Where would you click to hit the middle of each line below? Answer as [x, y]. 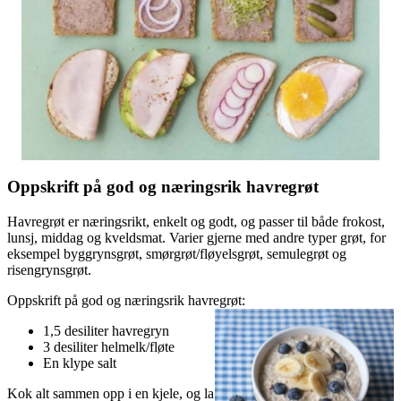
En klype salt [80, 363]
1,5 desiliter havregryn [106, 330]
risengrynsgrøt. [49, 269]
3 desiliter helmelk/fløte [109, 346]
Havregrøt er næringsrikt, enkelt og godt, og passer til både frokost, [196, 221]
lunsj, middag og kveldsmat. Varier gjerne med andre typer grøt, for [196, 237]
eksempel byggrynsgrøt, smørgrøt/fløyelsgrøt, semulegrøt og [177, 253]
